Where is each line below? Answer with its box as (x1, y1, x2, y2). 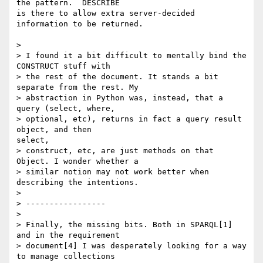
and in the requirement (16, 231, 120, 240)
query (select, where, (16, 104, 115, 113)
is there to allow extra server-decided (16, 9, 195, 18)
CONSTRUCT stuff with (16, 62, 110, 71)
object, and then (16, 125, 92, 134)
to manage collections (16, 252, 115, 261)
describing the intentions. (16, 178, 143, 187)
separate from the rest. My (16, 83, 139, 92)
